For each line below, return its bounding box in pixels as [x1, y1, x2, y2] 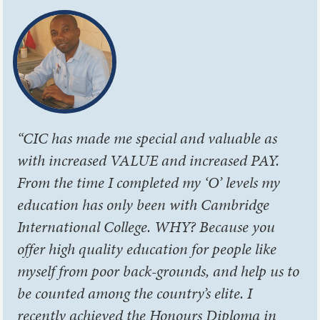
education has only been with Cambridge [17, 193, 270, 216]
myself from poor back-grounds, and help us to [17, 259, 300, 282]
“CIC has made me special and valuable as [17, 126, 278, 149]
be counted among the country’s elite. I [17, 281, 253, 304]
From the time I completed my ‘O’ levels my [17, 171, 281, 194]
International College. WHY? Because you [17, 215, 276, 238]
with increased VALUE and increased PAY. [17, 149, 284, 171]
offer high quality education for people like [17, 237, 277, 260]
